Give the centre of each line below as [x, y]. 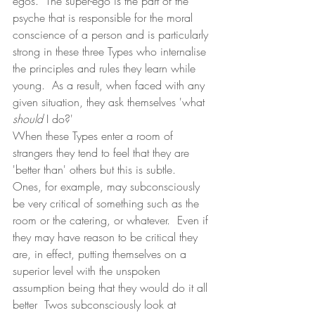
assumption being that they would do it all [112, 288]
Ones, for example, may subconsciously [108, 186]
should [28, 119]
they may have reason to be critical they [107, 237]
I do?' [58, 119]
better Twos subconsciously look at [96, 304]
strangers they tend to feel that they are [103, 153]
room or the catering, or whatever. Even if [112, 220]
